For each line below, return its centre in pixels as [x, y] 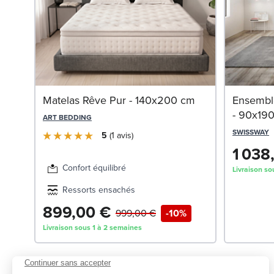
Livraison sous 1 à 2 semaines [92, 228]
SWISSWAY [251, 132]
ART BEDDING [67, 117]
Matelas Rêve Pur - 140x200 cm [119, 101]
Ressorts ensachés [99, 190]
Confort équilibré [94, 168]
